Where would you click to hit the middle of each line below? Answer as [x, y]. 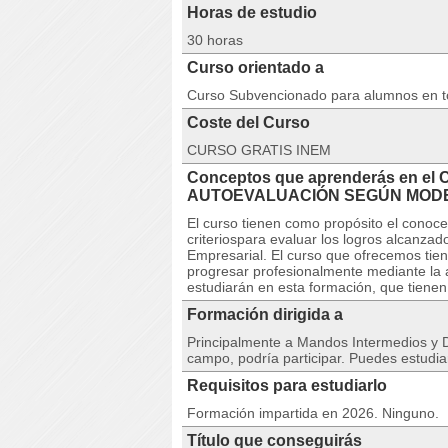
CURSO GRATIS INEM [259, 150]
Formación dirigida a [265, 314]
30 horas [215, 40]
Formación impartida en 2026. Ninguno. [313, 413]
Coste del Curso [248, 122]
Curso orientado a [255, 67]
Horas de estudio [252, 12]
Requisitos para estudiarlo [287, 385]
